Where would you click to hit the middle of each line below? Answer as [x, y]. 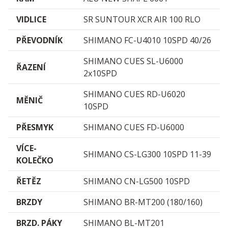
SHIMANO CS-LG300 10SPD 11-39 [147, 154]
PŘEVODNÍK [39, 40]
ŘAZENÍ [31, 67]
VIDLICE [31, 20]
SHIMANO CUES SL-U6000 [133, 61]
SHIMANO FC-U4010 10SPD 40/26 [147, 40]
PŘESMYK [35, 127]
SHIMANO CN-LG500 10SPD [137, 181]
